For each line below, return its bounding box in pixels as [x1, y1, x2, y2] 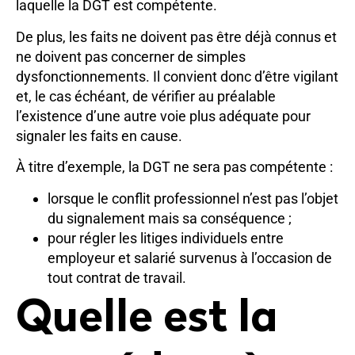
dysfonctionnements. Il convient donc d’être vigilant [16, 67, 338, 85]
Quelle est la [16, 297, 278, 342]
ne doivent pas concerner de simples [16, 48, 246, 65]
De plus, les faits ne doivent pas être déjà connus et [16, 28, 337, 45]
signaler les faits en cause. [16, 127, 182, 144]
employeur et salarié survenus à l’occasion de [48, 249, 332, 266]
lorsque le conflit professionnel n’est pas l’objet [48, 189, 338, 207]
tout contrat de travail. [48, 269, 186, 286]
